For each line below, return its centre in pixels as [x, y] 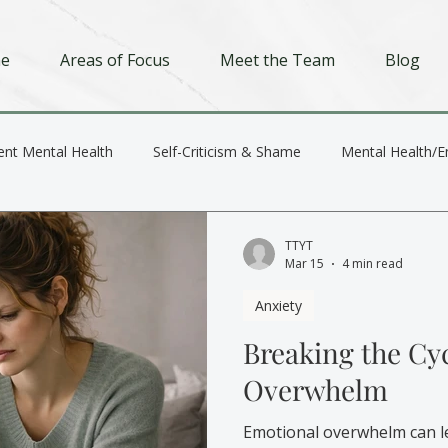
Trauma [143, 231]
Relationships [252, 231]
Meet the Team [277, 60]
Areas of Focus [115, 60]
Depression [41, 231]
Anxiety [278, 305]
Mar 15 [304, 263]
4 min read [372, 263]
